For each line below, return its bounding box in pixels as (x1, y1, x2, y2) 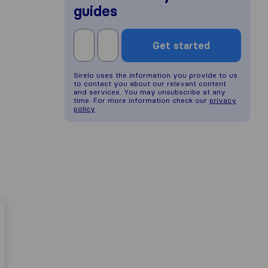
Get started (153, 39, 210, 51)
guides (74, 2, 117, 20)
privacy (209, 96, 236, 105)
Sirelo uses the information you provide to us (74, 71, 237, 80)
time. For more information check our (74, 96, 209, 105)
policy (74, 104, 95, 113)
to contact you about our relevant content (74, 79, 226, 88)
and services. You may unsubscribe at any (74, 87, 226, 96)
